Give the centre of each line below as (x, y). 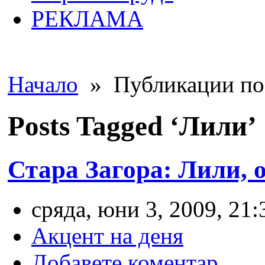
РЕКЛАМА (87, 19)
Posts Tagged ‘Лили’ (132, 126)
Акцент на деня (107, 235)
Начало (43, 84)
